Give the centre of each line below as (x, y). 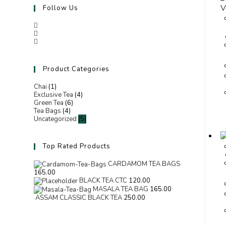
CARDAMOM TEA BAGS (144, 164)
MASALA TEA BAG (121, 189)
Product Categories (76, 69)
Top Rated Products (77, 146)
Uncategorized (55, 119)
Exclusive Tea (54, 95)
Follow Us (61, 8)
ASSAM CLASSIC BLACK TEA (79, 197)
